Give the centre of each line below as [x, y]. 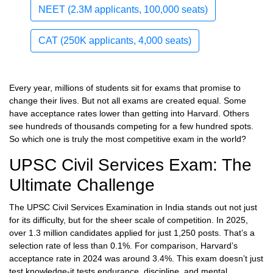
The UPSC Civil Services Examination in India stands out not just [133, 207]
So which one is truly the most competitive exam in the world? [128, 139]
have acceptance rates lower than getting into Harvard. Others [129, 114]
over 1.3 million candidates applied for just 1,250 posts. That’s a [132, 233]
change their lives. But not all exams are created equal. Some [128, 101]
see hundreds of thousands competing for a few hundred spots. [131, 126]
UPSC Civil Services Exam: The [130, 165]
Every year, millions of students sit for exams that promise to [125, 88]
